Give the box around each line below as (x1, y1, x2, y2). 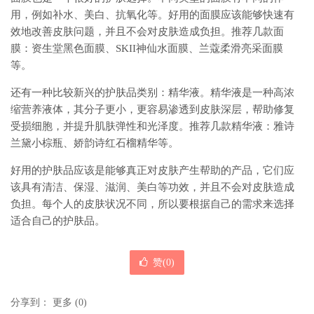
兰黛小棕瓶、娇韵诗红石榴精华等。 (11, 137, 179, 149)
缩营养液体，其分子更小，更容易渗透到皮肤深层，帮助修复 (11, 104, 294, 116)
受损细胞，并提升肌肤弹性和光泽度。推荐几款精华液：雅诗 (11, 121, 294, 132)
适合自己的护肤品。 (11, 215, 105, 227)
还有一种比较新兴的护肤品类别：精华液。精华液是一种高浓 (11, 87, 294, 99)
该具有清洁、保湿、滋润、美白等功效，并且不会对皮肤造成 (11, 182, 294, 193)
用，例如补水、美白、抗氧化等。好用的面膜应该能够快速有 (11, 9, 294, 21)
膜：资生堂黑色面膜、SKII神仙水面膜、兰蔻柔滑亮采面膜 (11, 43, 283, 55)
